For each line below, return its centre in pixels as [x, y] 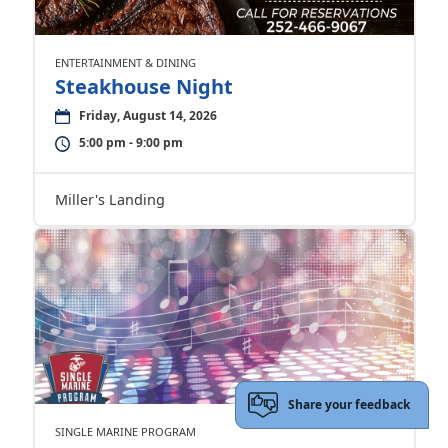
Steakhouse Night [143, 86]
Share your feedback [349, 405]
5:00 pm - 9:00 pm [130, 142]
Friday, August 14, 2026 [147, 115]
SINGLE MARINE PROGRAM [125, 431]
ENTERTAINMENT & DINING [125, 62]
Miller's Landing [109, 199]
